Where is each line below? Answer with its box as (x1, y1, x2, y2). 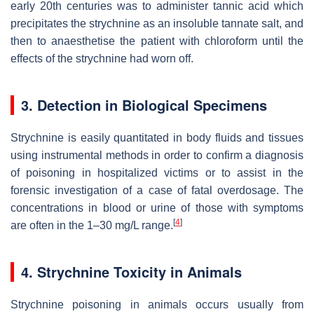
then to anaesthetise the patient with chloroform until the (11, 34, 303, 47)
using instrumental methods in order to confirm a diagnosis (11, 149, 303, 161)
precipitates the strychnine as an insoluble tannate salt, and (11, 17, 303, 29)
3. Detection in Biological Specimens (21, 94, 267, 115)
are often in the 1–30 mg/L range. (11, 219, 173, 231)
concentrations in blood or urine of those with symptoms (11, 201, 303, 214)
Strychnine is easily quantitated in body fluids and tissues (11, 131, 303, 144)
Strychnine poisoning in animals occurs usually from (11, 298, 303, 310)
